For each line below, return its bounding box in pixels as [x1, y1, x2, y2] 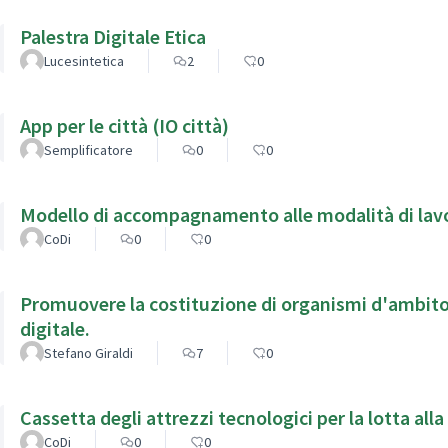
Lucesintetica [44, 51, 124, 70]
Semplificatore [44, 140, 133, 159]
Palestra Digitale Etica [20, 23, 206, 49]
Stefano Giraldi [44, 343, 133, 362]
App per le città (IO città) [20, 112, 229, 138]
